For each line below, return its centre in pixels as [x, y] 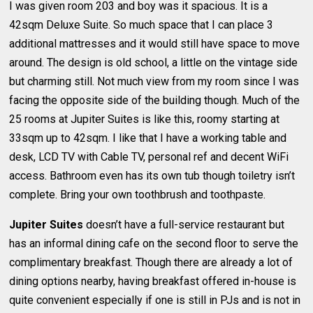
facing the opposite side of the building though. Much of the [155, 100]
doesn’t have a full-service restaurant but [184, 224]
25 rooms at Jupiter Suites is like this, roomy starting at [145, 119]
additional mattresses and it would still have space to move [155, 43]
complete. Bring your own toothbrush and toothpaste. [138, 194]
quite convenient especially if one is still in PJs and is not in [155, 300]
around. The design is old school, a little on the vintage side [154, 62]
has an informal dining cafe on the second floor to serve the [154, 243]
